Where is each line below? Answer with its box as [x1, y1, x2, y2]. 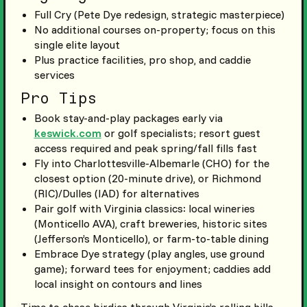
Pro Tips [20, 88, 97, 108]
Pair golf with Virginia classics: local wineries [34, 201, 255, 215]
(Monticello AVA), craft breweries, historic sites [34, 216, 267, 230]
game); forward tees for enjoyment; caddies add [34, 261, 271, 275]
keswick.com [34, 125, 101, 140]
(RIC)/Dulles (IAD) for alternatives [34, 186, 199, 200]
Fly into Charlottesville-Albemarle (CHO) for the [34, 156, 269, 170]
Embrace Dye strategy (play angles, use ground [34, 246, 265, 260]
